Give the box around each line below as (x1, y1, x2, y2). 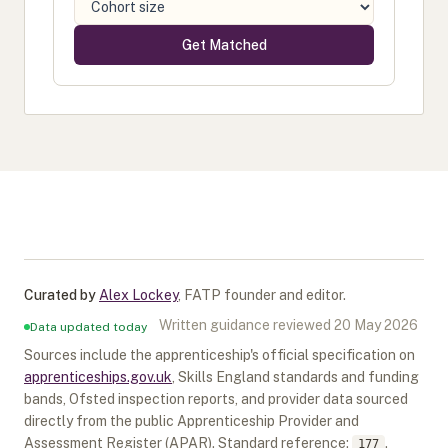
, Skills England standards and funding (172, 369, 419, 385)
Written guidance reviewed (159, 317, 331, 333)
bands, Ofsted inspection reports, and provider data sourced (24, 391, 408, 407)
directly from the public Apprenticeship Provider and (24, 413, 359, 429)
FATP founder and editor (184, 287, 343, 303)
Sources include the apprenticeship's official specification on (24, 347, 415, 363)
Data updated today (30, 320, 147, 334)
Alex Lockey (99, 287, 178, 303)
